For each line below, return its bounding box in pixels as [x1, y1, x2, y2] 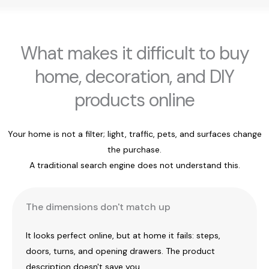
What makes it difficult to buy [20, 41, 249, 65]
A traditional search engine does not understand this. [29, 160, 240, 171]
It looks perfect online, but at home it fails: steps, [26, 230, 220, 241]
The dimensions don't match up [26, 201, 171, 214]
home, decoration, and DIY [35, 65, 234, 89]
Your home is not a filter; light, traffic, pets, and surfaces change [7, 128, 262, 140]
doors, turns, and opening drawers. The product [26, 246, 215, 257]
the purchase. [107, 144, 162, 156]
